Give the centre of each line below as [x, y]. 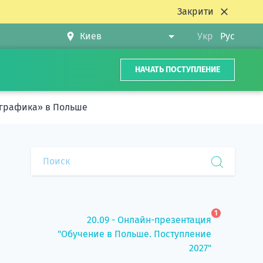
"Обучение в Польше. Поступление [134, 234]
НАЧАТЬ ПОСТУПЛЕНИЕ [178, 70]
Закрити [195, 11]
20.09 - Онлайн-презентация [149, 220]
